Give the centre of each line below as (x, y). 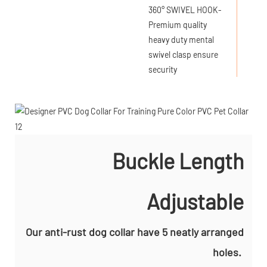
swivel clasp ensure (183, 54)
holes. (228, 252)
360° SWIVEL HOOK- (185, 10)
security (163, 69)
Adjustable (195, 201)
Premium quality (178, 24)
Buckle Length (178, 160)
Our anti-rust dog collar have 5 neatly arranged (135, 232)
